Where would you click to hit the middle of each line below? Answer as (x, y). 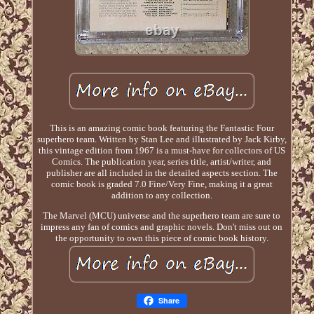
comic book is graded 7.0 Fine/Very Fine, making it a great (162, 184)
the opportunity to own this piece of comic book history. (162, 238)
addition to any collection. (162, 196)
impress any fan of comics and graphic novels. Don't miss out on (162, 227)
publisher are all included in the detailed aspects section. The (162, 173)
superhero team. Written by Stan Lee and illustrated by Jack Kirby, (162, 139)
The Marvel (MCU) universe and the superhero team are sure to (162, 216)
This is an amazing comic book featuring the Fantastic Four (162, 128)
